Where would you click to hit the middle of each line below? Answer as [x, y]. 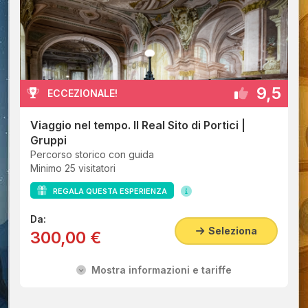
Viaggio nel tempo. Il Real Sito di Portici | [138, 125]
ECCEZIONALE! [82, 93]
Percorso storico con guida [92, 154]
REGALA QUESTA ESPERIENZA [107, 191]
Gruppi [48, 140]
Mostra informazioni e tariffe [159, 270]
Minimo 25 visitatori [73, 168]
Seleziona [230, 231]
